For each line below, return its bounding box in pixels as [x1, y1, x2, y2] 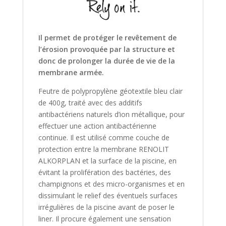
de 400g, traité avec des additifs [38, 97, 142, 107]
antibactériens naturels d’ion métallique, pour [38, 109, 185, 119]
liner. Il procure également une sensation [38, 213, 171, 223]
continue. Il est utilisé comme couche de [38, 132, 169, 142]
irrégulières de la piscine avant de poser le [38, 202, 175, 212]
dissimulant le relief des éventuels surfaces [38, 190, 178, 200]
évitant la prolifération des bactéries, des [38, 167, 171, 177]
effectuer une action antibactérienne [38, 121, 156, 131]
